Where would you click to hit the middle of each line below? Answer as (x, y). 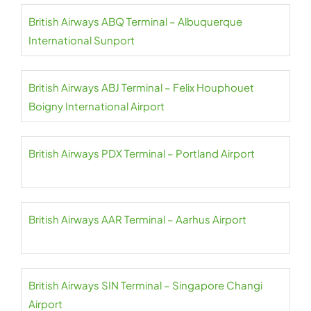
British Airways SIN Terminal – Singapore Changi (145, 285)
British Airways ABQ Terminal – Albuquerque (135, 21)
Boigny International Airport (96, 106)
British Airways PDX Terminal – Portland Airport (142, 153)
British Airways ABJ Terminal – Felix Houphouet (141, 87)
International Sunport (82, 40)
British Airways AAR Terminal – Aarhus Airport (137, 219)
